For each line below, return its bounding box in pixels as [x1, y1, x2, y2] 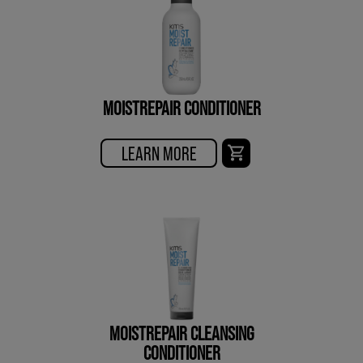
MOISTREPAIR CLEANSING [109, 320, 254, 344]
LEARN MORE [121, 140, 197, 164]
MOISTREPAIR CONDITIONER [102, 95, 261, 119]
